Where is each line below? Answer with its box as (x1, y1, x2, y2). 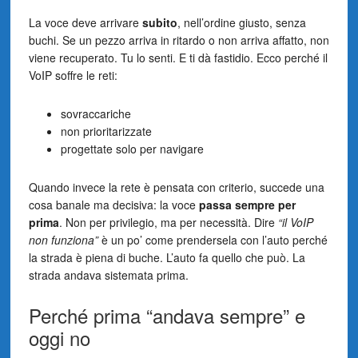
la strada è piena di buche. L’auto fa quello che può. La (28, 249, 305, 265)
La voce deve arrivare (28, 14, 142, 30)
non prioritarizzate (60, 122, 152, 139)
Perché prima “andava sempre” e (28, 300, 305, 329)
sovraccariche (60, 105, 131, 121)
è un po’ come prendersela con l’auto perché (97, 231, 328, 248)
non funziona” (28, 231, 98, 248)
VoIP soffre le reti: (28, 66, 117, 83)
